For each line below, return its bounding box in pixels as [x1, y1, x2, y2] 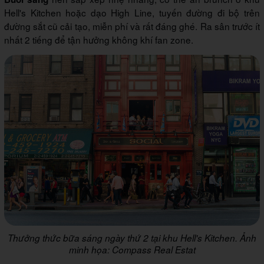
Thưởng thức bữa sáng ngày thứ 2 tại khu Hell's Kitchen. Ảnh [8, 231, 256, 244]
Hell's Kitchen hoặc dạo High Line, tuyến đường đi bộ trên [4, 6, 260, 19]
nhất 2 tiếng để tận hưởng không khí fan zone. [4, 33, 193, 47]
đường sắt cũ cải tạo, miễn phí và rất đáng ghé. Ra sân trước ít [4, 19, 260, 33]
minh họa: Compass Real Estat [68, 243, 196, 256]
